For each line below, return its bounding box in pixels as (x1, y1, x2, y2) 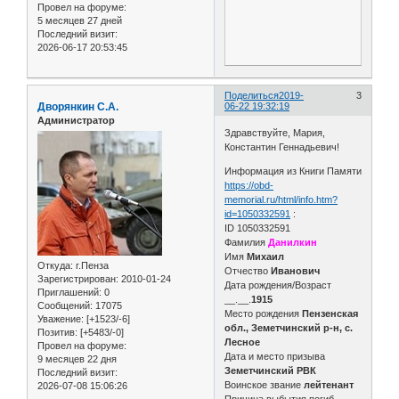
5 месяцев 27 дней (37, 15, 122, 27)
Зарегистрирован (37, 273, 116, 285)
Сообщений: (37, 300, 93, 312)
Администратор (37, 115, 115, 126)
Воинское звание (224, 379, 305, 390)
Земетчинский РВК (224, 364, 317, 376)
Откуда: (37, 260, 73, 272)
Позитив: (37, 327, 77, 338)
